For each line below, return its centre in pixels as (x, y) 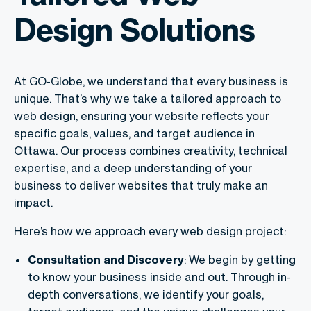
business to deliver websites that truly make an (141, 185)
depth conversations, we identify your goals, (146, 294)
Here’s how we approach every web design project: (150, 231)
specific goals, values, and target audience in (134, 133)
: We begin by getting (240, 259)
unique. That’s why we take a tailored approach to (148, 98)
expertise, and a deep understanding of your (133, 168)
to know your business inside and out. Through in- (159, 277)
